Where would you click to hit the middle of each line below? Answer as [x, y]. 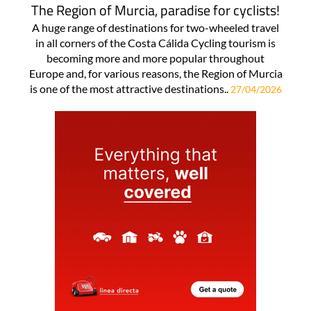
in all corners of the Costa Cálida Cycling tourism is [155, 43]
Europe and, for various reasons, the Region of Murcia [155, 74]
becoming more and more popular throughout [155, 58]
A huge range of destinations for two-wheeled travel [155, 28]
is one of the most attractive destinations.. [130, 89]
